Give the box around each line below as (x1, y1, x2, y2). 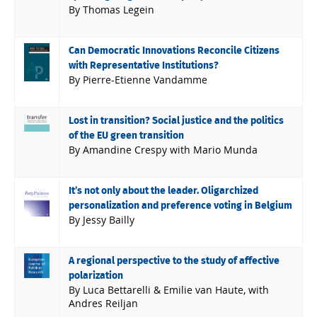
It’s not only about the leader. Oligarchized (69, 185, 259, 196)
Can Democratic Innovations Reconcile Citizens (69, 45, 280, 56)
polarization (69, 270, 124, 281)
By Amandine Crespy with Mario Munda (69, 142, 258, 156)
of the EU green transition (69, 130, 185, 141)
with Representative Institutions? (69, 60, 219, 71)
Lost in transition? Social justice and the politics (69, 115, 284, 126)
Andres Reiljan (69, 296, 139, 310)
